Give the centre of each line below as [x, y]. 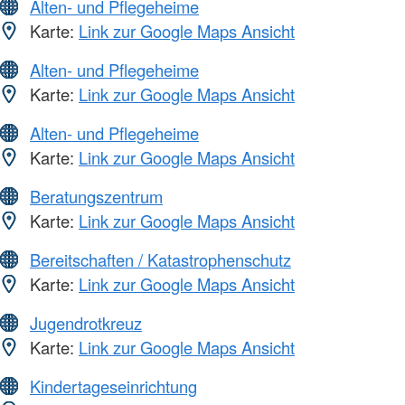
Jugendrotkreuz [86, 323]
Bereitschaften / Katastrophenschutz [160, 260]
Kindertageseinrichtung [113, 386]
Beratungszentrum [96, 197]
